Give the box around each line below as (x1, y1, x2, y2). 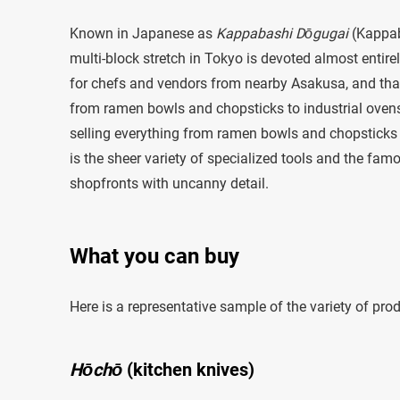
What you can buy (70, 243, 239, 269)
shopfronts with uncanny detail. (70, 174, 269, 192)
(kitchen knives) (122, 358, 254, 380)
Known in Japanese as (70, 24, 216, 42)
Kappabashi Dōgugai (216, 24, 348, 42)
